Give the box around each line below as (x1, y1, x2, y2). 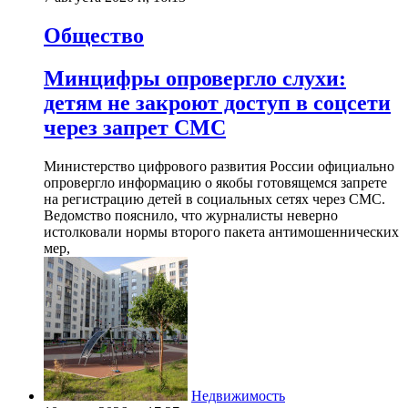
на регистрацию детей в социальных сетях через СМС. (44, 190, 385, 207)
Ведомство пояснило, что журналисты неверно (44, 207, 338, 223)
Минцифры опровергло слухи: (44, 66, 346, 91)
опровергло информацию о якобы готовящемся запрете (44, 174, 387, 190)
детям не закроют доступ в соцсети (44, 91, 391, 116)
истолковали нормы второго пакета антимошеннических (44, 223, 399, 240)
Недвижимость (191, 387, 285, 403)
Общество (44, 24, 144, 48)
